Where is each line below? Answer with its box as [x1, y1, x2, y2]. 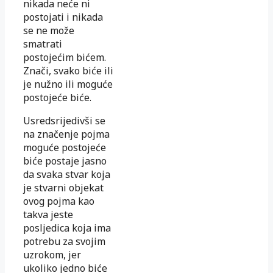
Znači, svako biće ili [23, 64, 113, 77]
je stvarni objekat [23, 181, 104, 194]
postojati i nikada [23, 10, 103, 24]
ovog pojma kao [23, 194, 94, 208]
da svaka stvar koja [23, 168, 110, 181]
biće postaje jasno [23, 154, 107, 168]
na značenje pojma [23, 127, 110, 141]
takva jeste [23, 208, 73, 221]
